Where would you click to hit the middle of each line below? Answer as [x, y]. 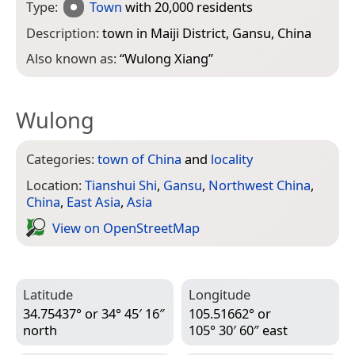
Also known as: [73, 59]
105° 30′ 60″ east [238, 330]
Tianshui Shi [121, 185]
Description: [64, 32]
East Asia [94, 202]
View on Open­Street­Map [126, 227]
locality [232, 159]
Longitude [219, 294]
